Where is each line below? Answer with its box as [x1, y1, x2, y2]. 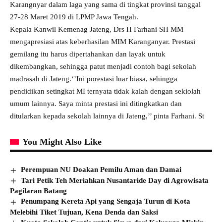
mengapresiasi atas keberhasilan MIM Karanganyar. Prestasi [10, 38, 195, 46]
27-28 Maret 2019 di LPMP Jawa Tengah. [10, 13, 138, 21]
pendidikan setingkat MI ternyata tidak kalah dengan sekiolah [10, 87, 201, 95]
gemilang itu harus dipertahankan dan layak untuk [10, 50, 166, 58]
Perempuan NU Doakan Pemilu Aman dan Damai [21, 166, 182, 173]
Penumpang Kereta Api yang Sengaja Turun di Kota [21, 197, 191, 206]
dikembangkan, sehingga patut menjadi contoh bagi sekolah [10, 62, 196, 70]
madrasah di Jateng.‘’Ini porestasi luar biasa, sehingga [10, 75, 177, 83]
